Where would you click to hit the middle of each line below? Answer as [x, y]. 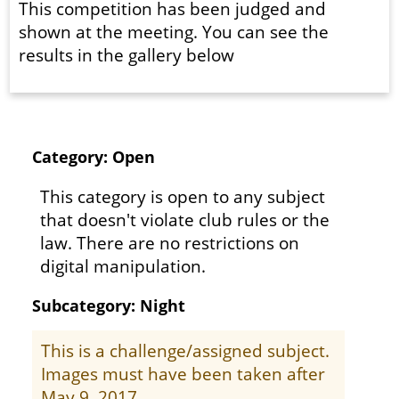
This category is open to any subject [182, 196]
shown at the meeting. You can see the [174, 32]
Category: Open [94, 157]
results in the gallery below [127, 55]
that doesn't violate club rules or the [184, 219]
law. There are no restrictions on [169, 242]
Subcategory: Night [109, 305]
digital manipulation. [122, 265]
